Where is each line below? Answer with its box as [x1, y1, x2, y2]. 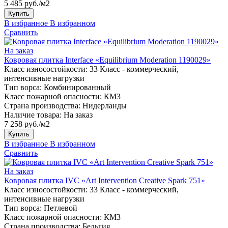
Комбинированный [44, 82, 111, 92]
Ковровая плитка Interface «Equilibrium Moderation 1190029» [4, 55, 211, 64]
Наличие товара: [4, 110, 62, 119]
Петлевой [44, 203, 77, 212]
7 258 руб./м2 [4, 119, 50, 128]
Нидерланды [82, 101, 127, 110]
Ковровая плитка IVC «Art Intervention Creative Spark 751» [4, 176, 205, 185]
